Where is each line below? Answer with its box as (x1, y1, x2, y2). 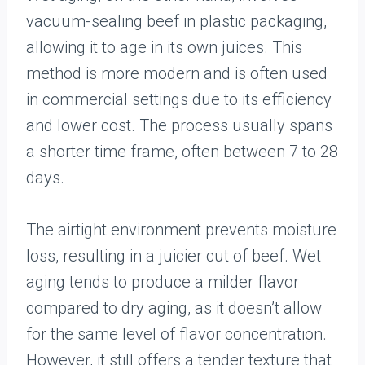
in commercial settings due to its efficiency (26, 90, 332, 109)
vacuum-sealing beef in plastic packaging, (26, 11, 327, 31)
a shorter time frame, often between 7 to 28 (26, 142, 338, 161)
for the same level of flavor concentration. (26, 324, 327, 344)
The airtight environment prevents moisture (26, 220, 336, 240)
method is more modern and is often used (26, 64, 328, 83)
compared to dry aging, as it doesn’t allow (26, 298, 322, 318)
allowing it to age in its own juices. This (26, 37, 302, 57)
